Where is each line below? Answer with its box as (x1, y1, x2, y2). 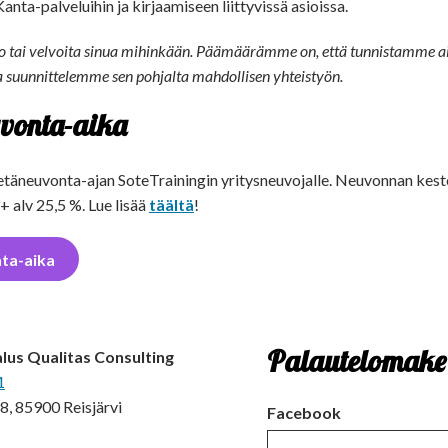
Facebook (267, 403, 341, 423)
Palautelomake (267, 342, 446, 381)
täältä (149, 194, 194, 214)
